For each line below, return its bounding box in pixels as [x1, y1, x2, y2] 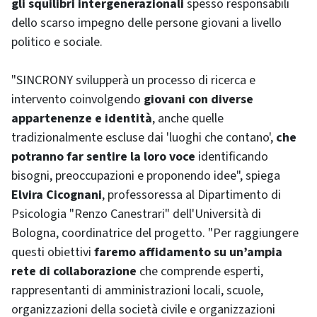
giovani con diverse [144, 91, 253, 108]
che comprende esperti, [137, 263, 263, 280]
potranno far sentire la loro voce [11, 148, 195, 166]
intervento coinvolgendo [11, 91, 144, 108]
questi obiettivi [11, 243, 94, 261]
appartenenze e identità [11, 110, 152, 127]
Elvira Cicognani [11, 186, 102, 204]
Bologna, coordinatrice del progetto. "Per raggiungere [11, 224, 299, 242]
